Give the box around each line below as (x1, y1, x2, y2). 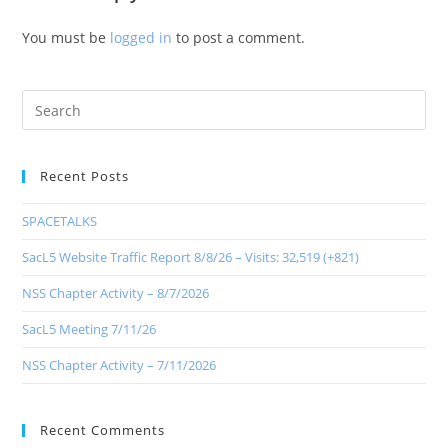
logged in (110, 28, 173, 48)
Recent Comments (40, 421, 166, 440)
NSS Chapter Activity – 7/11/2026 (22, 356, 217, 375)
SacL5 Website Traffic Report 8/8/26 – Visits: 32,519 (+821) (22, 248, 360, 267)
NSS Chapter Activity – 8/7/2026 (22, 284, 210, 303)
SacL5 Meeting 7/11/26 (22, 320, 157, 339)
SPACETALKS (22, 212, 98, 231)
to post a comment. (172, 28, 306, 48)
